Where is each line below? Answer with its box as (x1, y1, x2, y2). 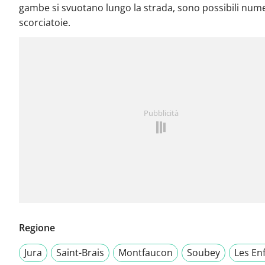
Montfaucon (118, 246, 173, 260)
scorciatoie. (19, 16, 70, 30)
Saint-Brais (56, 246, 104, 260)
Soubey (187, 246, 220, 260)
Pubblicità (143, 108, 179, 119)
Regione (19, 221, 55, 235)
